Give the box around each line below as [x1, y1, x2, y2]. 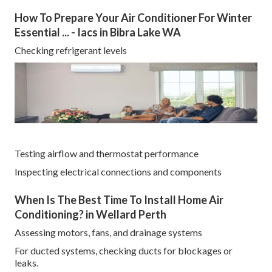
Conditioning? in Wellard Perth [15, 208, 166, 222]
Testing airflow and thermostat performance [15, 148, 199, 160]
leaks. [15, 257, 38, 269]
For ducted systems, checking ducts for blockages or [15, 245, 233, 257]
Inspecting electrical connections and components [15, 166, 222, 178]
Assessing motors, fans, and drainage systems [15, 226, 202, 239]
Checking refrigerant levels [15, 44, 127, 56]
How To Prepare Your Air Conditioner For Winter [15, 11, 252, 25]
